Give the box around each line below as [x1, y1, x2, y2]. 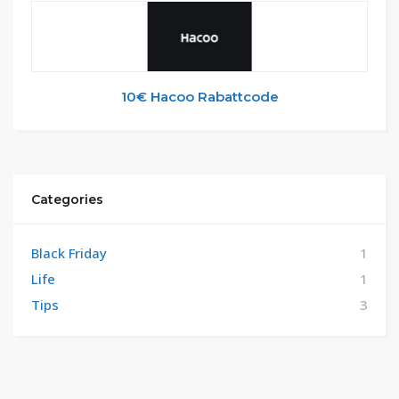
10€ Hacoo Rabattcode [120, 87, 279, 105]
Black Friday [31, 243, 107, 262]
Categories [31, 191, 103, 208]
